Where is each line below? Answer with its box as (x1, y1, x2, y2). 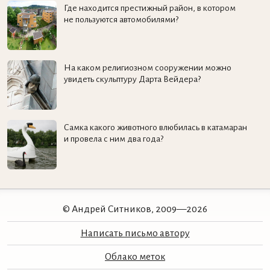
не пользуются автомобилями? (63, 14, 178, 25)
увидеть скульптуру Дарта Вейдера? (63, 74, 201, 84)
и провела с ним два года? (63, 133, 163, 143)
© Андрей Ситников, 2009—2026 (63, 204, 207, 215)
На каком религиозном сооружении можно (63, 62, 231, 72)
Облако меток (105, 251, 165, 263)
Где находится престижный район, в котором (63, 3, 236, 13)
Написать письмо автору (80, 227, 190, 239)
